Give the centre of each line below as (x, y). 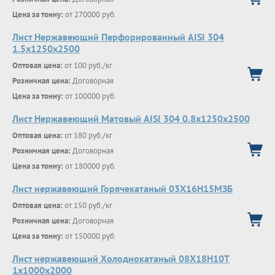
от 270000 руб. (90, 14)
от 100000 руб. (90, 96)
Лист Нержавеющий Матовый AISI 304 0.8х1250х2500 (131, 118)
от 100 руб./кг (87, 65)
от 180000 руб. (90, 166)
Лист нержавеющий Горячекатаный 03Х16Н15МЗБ (122, 188)
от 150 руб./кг (87, 205)
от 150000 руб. (90, 236)
